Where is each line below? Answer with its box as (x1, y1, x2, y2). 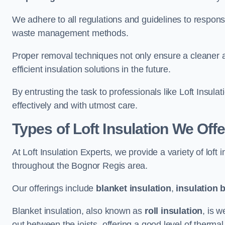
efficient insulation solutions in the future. (12, 64, 171, 74)
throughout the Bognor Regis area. (12, 161, 148, 171)
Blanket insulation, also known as (12, 206, 145, 216)
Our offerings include (12, 183, 96, 193)
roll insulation (144, 206, 203, 216)
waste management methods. (12, 28, 129, 38)
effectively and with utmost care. (12, 100, 138, 110)
